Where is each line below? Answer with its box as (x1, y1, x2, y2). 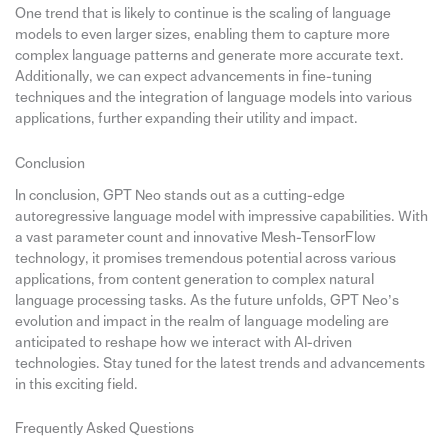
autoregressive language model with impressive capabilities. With (14, 208, 428, 224)
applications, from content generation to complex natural (14, 271, 374, 287)
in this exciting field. (14, 376, 138, 392)
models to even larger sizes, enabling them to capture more (14, 27, 390, 43)
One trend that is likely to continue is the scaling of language (14, 6, 391, 22)
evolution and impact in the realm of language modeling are (14, 313, 389, 329)
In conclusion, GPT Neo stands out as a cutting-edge (14, 187, 345, 203)
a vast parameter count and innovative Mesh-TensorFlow (14, 229, 376, 245)
